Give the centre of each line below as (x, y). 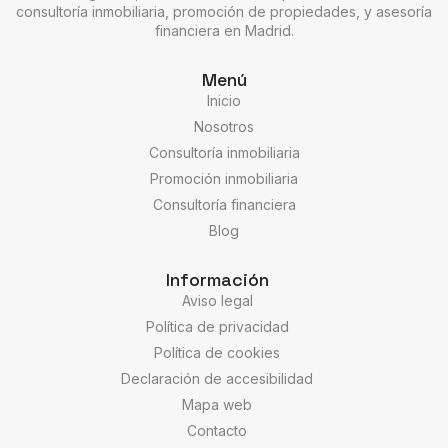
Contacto (217, 430)
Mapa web (217, 404)
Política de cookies (217, 352)
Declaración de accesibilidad (217, 378)
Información (217, 279)
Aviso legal (217, 300)
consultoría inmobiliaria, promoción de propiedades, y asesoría (224, 11)
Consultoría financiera (224, 204)
